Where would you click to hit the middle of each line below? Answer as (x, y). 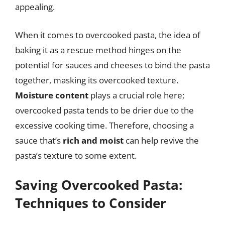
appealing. (35, 7)
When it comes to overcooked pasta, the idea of (108, 35)
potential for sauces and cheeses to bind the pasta (113, 65)
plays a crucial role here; (136, 95)
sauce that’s (39, 140)
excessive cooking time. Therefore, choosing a (104, 125)
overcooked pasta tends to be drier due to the (104, 110)
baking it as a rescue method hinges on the (98, 50)
